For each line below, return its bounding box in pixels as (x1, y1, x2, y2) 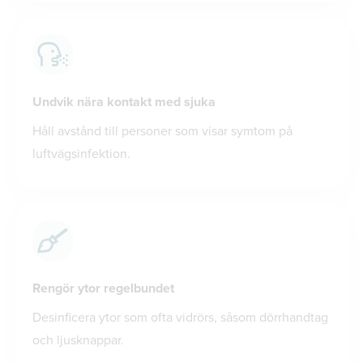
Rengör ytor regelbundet (32, 278, 174, 297)
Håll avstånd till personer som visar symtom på (32, 121, 293, 140)
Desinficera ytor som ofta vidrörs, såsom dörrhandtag (32, 307, 328, 327)
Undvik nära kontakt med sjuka (32, 92, 216, 111)
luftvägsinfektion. (32, 143, 130, 163)
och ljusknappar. (32, 330, 124, 349)
